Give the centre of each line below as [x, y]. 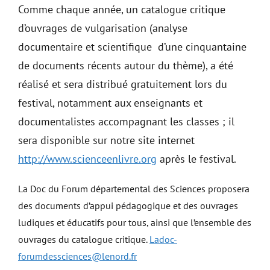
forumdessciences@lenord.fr [77, 256]
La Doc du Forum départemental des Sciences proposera [134, 189]
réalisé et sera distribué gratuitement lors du [123, 84]
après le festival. [196, 159]
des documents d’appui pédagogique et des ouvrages [128, 206]
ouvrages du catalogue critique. [84, 239]
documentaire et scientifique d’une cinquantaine [132, 47]
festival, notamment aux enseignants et [110, 103]
